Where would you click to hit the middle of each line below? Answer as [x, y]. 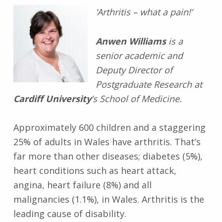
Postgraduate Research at [149, 84]
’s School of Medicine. [136, 98]
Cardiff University [52, 98]
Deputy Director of [134, 70]
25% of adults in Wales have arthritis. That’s [107, 141]
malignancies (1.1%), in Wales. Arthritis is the [109, 199]
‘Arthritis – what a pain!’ [144, 12]
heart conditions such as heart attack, [95, 170]
